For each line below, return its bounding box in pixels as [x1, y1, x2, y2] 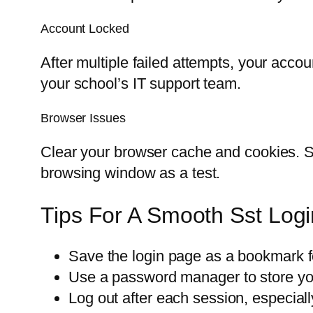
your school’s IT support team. [41, 75, 241, 93]
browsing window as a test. [41, 164, 221, 182]
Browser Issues [41, 111, 126, 126]
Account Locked [41, 22, 129, 36]
